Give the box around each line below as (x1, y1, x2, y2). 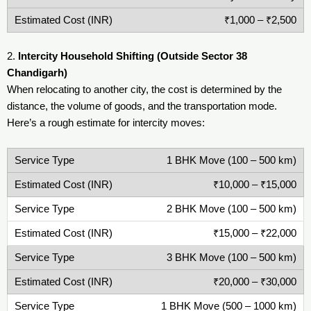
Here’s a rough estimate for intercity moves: (7, 117, 205, 129)
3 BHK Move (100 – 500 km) (167, 251, 296, 263)
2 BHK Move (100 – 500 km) (167, 203, 296, 215)
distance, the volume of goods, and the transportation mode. (7, 101, 277, 112)
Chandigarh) (7, 67, 67, 79)
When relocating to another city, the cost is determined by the (7, 84, 282, 96)
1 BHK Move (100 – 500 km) (167, 154, 296, 166)
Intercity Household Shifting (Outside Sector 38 (18, 51, 247, 62)
